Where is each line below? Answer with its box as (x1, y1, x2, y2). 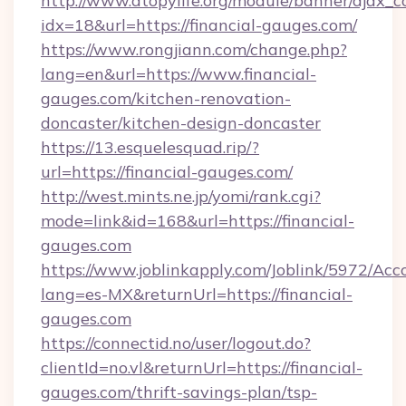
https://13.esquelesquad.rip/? (41, 137, 259, 158)
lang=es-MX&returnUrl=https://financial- (41, 284, 353, 304)
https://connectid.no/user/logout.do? (41, 333, 311, 353)
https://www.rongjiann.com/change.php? (41, 39, 347, 60)
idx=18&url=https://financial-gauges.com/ (41, 14, 357, 35)
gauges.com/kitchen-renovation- (41, 88, 291, 109)
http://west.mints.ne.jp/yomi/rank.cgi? (41, 186, 321, 207)
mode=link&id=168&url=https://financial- (41, 210, 354, 231)
